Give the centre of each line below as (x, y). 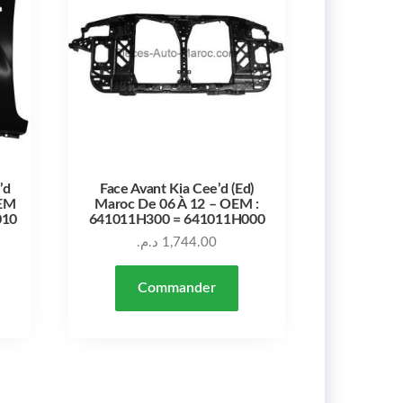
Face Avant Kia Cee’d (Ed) (176, 188)
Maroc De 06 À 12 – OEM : (177, 204)
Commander (176, 287)
